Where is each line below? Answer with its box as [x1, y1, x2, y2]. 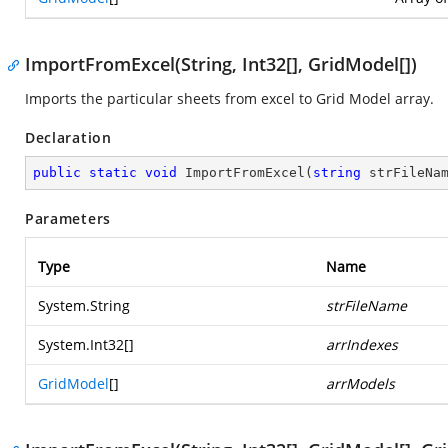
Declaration [25, 128, 112, 147]
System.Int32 [38, 335, 124, 354]
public [33, 165, 81, 180]
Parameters [25, 209, 111, 228]
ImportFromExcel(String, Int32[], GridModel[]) [25, 52, 417, 76]
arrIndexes [326, 335, 398, 354]
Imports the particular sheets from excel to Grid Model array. [25, 89, 434, 108]
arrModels [326, 374, 395, 393]
